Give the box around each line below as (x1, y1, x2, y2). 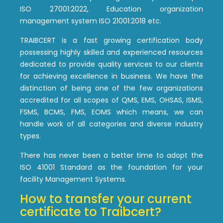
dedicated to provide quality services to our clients (20, 59, 203, 69)
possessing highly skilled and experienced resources (20, 47, 203, 57)
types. (20, 130, 41, 141)
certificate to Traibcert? (20, 203, 161, 220)
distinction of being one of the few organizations (20, 83, 203, 93)
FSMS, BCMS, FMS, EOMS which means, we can (20, 107, 203, 117)
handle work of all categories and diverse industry (20, 118, 203, 129)
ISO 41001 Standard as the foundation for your (20, 162, 203, 172)
